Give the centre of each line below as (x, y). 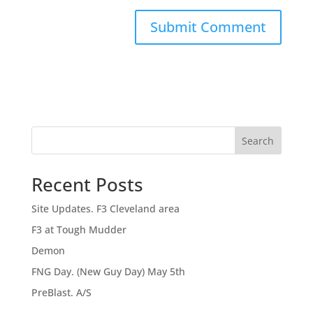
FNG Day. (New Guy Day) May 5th (108, 271)
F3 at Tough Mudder (79, 230)
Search (258, 140)
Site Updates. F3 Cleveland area (105, 209)
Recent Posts (87, 184)
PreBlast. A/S (61, 292)
